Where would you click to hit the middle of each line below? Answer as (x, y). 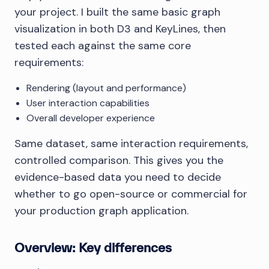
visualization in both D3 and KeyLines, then (120, 29)
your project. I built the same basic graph (117, 12)
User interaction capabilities (88, 103)
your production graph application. (101, 211)
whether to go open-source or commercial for (131, 194)
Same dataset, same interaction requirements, (131, 144)
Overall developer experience (91, 118)
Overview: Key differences (93, 248)
